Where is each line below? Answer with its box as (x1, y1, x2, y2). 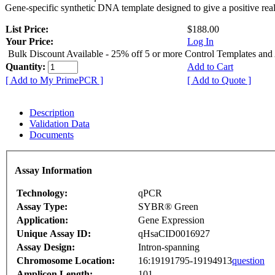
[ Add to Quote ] (187, 75, 251, 86)
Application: (17, 214, 68, 225)
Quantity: (6, 61, 48, 72)
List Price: (6, 24, 51, 35)
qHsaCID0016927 (138, 228, 210, 239)
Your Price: (6, 36, 53, 47)
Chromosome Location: (17, 255, 115, 266)
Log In (187, 36, 214, 47)
